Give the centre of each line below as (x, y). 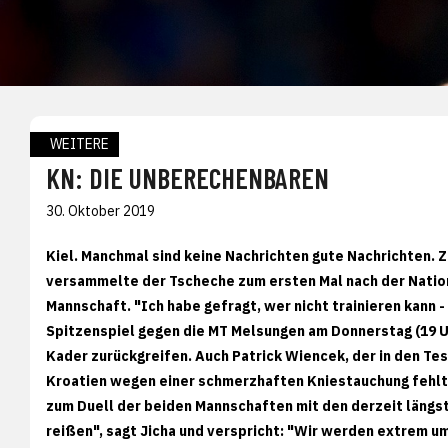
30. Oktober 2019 (100, 210)
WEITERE (79, 143)
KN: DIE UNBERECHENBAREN (187, 177)
